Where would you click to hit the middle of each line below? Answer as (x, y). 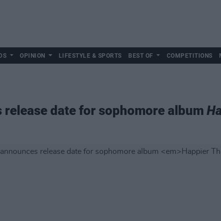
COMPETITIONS (189, 56)
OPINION (33, 56)
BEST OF (141, 56)
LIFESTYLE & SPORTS (90, 56)
